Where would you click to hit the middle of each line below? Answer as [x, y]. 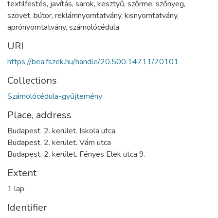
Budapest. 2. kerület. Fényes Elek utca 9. [76, 154]
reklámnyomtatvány [88, 16]
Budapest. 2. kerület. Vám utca [59, 143]
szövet [19, 16]
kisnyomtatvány [151, 16]
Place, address [39, 115]
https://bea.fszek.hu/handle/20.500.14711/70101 [93, 62]
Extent [22, 173]
